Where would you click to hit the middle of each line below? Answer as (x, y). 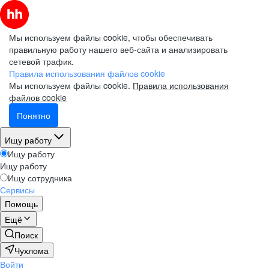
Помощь (21, 204)
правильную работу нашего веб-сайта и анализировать (118, 49)
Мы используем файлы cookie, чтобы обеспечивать (111, 37)
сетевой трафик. (41, 61)
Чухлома (32, 250)
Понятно (34, 115)
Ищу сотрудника (40, 178)
